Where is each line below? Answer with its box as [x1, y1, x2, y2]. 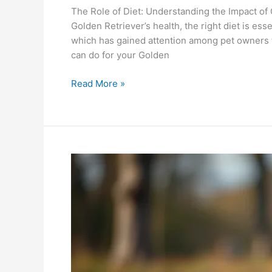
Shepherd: [70, 168, 115, 180]
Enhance [70, 241, 107, 253]
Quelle [70, 197, 98, 209]
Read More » [71, 77, 125, 89]
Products [70, 226, 109, 239]
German [70, 154, 104, 166]
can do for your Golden [71, 49, 169, 61]
